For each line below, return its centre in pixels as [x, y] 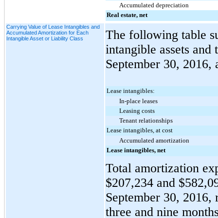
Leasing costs [137, 110]
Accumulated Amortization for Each [47, 32]
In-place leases [138, 101]
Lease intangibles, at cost [140, 130]
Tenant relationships [146, 120]
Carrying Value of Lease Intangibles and [53, 27]
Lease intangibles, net [136, 150]
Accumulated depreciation [154, 5]
